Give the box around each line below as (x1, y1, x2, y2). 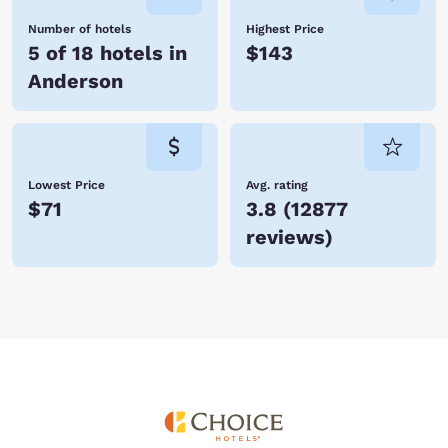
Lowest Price (28, 178, 105, 192)
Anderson (28, 69, 123, 93)
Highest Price (246, 22, 324, 36)
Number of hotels (28, 22, 131, 36)
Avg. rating (246, 178, 308, 192)
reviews (246, 225, 325, 249)
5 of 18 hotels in (28, 41, 187, 65)
